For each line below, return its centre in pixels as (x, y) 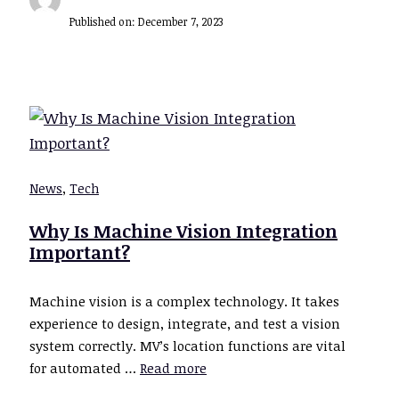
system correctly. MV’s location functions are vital (187, 346)
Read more (173, 368)
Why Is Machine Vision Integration (183, 230)
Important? (80, 252)
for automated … (85, 368)
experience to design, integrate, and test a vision (185, 324)
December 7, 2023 (180, 22)
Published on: (104, 22)
